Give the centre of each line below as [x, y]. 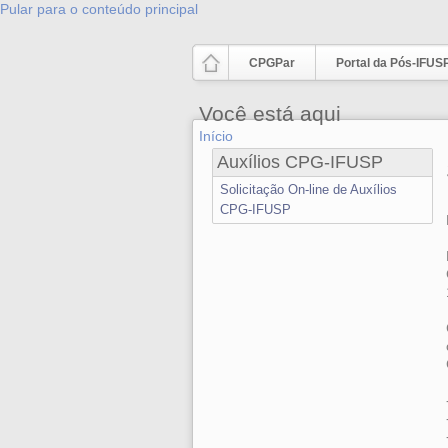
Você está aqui [270, 113]
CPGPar [272, 63]
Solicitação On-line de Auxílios [308, 189]
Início [216, 136]
